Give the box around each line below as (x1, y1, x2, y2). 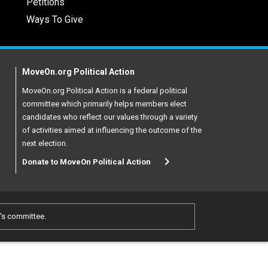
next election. (22, 139, 68, 148)
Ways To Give (26, 14, 83, 26)
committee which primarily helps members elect (22, 99, 187, 109)
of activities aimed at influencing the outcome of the (22, 126, 202, 135)
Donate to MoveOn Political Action (22, 157, 151, 167)
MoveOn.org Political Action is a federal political (22, 86, 187, 96)
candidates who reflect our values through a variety (22, 112, 197, 122)
